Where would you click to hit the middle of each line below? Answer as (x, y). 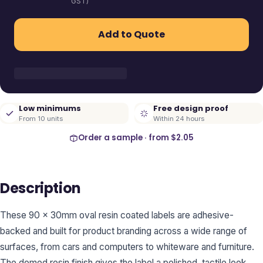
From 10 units (41, 119)
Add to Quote (131, 34)
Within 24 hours (179, 119)
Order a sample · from (124, 138)
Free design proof (191, 108)
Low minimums (50, 108)
